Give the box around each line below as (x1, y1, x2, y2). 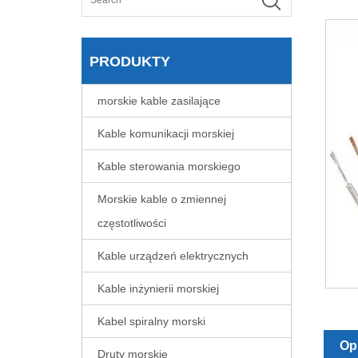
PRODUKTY (89, 54, 170, 70)
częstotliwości (97, 217, 166, 230)
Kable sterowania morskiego (97, 160, 241, 173)
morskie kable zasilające (97, 94, 221, 108)
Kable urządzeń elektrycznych (97, 249, 249, 263)
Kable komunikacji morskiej (97, 127, 234, 141)
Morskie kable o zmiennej (97, 193, 226, 206)
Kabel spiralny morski (97, 315, 205, 328)
